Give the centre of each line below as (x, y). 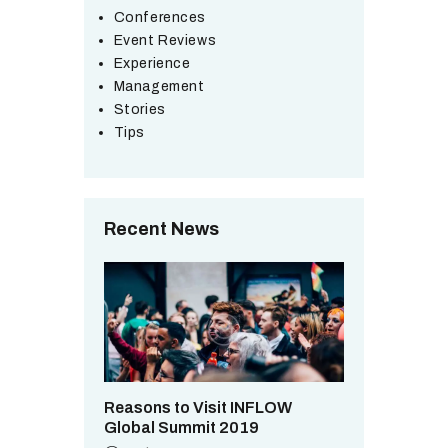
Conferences (159, 18)
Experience (152, 64)
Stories (139, 110)
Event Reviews (165, 41)
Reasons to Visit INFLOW (198, 407)
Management (159, 87)
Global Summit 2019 (181, 427)
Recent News (161, 229)
